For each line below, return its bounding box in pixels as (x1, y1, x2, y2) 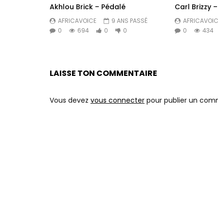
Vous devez (50, 95, 91, 106)
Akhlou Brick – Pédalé (50, 1, 126, 12)
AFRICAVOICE (58, 16, 96, 25)
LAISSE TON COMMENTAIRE (50, 68, 157, 79)
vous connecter (91, 95, 145, 106)
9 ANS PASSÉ (111, 16, 147, 25)
